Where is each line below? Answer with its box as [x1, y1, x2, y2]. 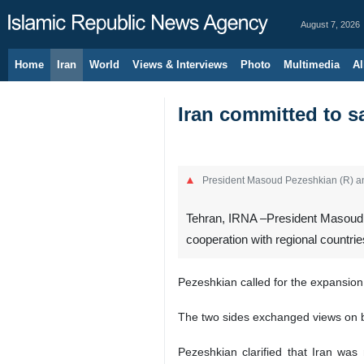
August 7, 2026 [301, 19, 360, 29]
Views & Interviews [132, 58, 227, 71]
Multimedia [284, 58, 340, 71]
